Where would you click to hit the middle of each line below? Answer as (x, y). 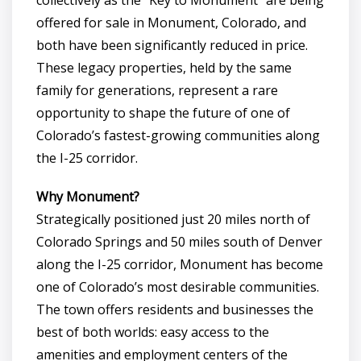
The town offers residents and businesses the (175, 309)
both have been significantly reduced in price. (172, 45)
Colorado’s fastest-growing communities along (178, 135)
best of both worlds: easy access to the (153, 332)
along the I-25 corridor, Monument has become (180, 264)
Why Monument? (88, 196)
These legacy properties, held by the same (164, 67)
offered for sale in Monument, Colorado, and (171, 22)
